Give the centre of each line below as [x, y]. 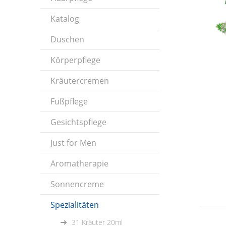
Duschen [67, 39]
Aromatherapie [79, 163]
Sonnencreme [77, 184]
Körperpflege [75, 60]
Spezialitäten [75, 205]
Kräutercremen [80, 81]
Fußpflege [69, 101]
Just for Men [73, 143]
